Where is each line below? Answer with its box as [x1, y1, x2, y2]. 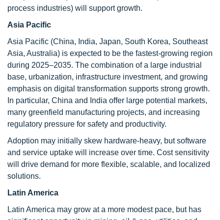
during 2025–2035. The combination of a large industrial [7, 61, 202, 69]
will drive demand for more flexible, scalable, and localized [7, 160, 210, 168]
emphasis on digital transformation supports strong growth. [7, 84, 210, 93]
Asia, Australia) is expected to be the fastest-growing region [7, 49, 213, 57]
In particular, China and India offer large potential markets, [7, 96, 207, 105]
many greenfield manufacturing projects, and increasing [7, 108, 200, 116]
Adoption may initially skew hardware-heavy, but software [7, 137, 206, 145]
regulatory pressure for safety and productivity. [7, 120, 166, 128]
